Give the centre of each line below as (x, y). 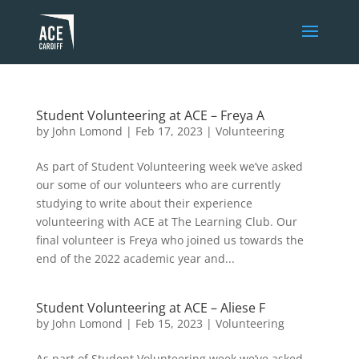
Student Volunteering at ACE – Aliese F (150, 308)
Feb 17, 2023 (169, 131)
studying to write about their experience (144, 203)
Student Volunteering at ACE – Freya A (150, 115)
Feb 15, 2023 (169, 323)
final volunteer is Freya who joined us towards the (169, 240)
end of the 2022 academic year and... (135, 258)
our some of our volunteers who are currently (158, 185)
